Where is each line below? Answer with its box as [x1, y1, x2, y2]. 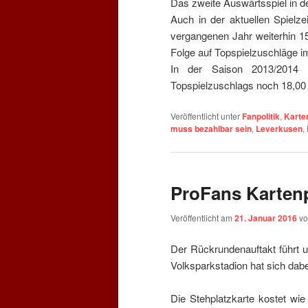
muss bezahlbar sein [170, 122, 252, 135]
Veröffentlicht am [170, 211, 234, 223]
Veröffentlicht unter [170, 110, 240, 122]
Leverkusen [256, 122, 302, 135]
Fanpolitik [242, 110, 280, 123]
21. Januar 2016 [234, 211, 297, 224]
